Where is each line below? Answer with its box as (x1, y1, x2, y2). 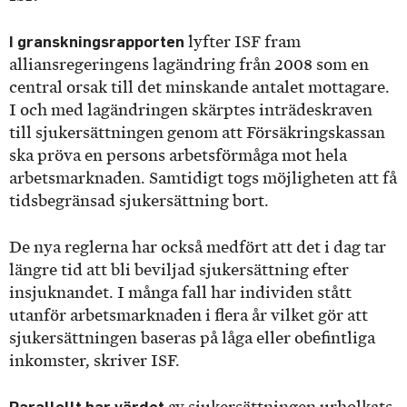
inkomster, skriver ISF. (9, 351, 184, 370)
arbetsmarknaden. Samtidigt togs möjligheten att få (9, 169, 397, 188)
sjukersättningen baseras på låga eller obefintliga (9, 328, 375, 347)
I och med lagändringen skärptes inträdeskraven (9, 101, 372, 120)
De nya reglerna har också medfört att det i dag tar (9, 237, 386, 256)
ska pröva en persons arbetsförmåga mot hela (9, 146, 347, 165)
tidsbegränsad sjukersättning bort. (9, 192, 273, 211)
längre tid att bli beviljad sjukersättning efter (9, 260, 349, 279)
